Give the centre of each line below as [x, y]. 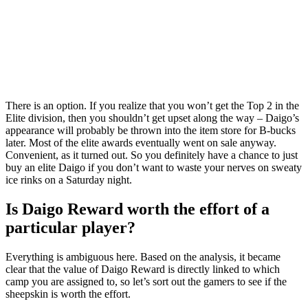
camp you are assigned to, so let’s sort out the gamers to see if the [146, 282]
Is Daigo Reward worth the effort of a [137, 209]
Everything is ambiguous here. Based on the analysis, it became [143, 257]
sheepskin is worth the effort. [68, 294]
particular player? [70, 228]
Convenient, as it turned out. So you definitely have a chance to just [152, 155]
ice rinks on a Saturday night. [69, 180]
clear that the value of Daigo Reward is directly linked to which [143, 269]
